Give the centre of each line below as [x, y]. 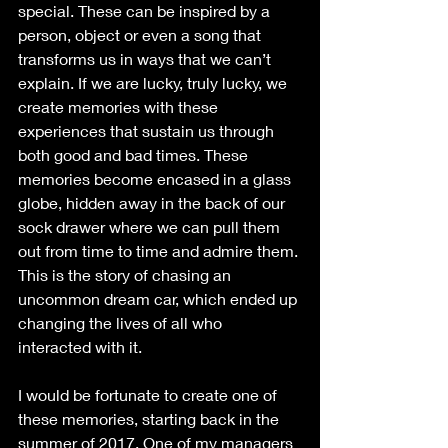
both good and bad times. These [135, 155]
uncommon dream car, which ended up [159, 299]
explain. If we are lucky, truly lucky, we [154, 83]
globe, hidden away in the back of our [153, 203]
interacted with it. [80, 347]
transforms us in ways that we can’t [146, 59]
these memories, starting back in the [150, 419]
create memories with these [120, 107]
